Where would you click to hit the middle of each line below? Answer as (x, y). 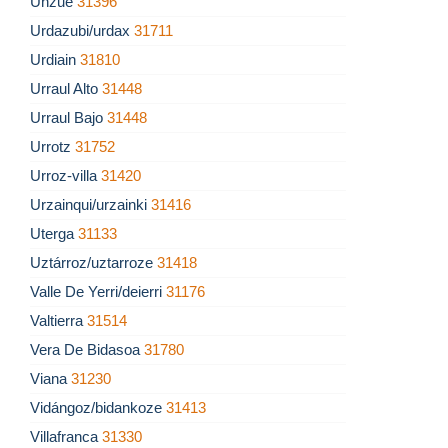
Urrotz (52, 147)
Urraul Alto (66, 89)
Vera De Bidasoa (87, 350)
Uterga (54, 234)
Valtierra (58, 321)
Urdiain (55, 60)
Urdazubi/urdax (82, 31)
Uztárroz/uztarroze (93, 263)
